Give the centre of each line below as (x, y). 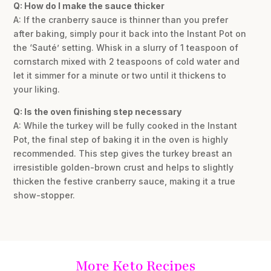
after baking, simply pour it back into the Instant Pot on (130, 34)
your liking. (37, 90)
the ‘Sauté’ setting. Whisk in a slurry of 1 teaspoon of (126, 48)
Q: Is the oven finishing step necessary (98, 112)
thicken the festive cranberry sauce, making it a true (125, 181)
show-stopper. (44, 195)
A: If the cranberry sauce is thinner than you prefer (121, 20)
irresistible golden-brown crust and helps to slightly (124, 168)
